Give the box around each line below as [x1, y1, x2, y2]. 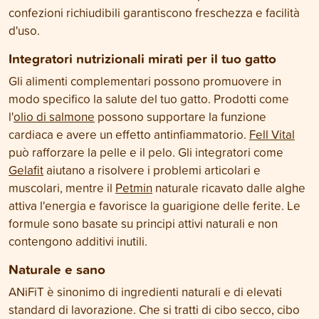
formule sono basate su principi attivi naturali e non [9, 215, 278, 231]
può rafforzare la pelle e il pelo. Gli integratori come [9, 144, 283, 160]
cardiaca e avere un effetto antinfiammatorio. [9, 126, 249, 142]
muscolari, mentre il [9, 179, 115, 196]
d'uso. [9, 22, 40, 38]
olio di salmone [14, 108, 95, 125]
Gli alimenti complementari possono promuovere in [9, 73, 281, 89]
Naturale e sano [9, 259, 105, 279]
